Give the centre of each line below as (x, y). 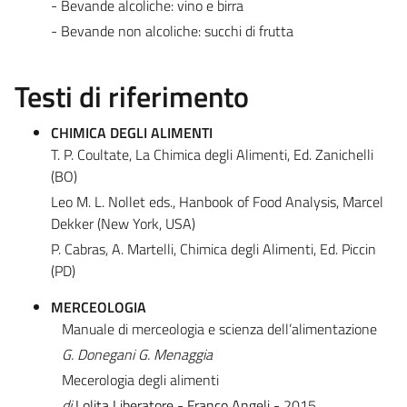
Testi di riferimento (132, 96)
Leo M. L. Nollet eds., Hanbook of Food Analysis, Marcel (217, 201)
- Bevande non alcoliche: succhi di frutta (172, 30)
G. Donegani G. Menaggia (137, 354)
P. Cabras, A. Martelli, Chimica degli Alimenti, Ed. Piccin (213, 248)
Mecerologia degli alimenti (140, 379)
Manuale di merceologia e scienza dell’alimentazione (219, 328)
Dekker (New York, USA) (123, 223)
